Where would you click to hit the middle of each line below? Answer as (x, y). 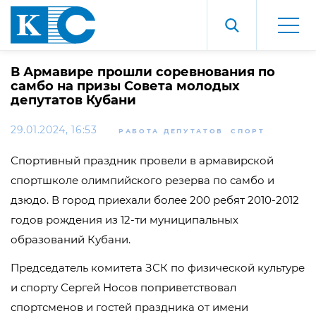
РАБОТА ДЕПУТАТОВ (171, 131)
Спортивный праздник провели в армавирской (142, 160)
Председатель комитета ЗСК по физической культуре (158, 268)
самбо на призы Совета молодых (125, 86)
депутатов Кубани (73, 100)
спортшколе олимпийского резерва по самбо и (142, 180)
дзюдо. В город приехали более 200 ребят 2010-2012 (155, 200)
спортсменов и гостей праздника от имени (129, 307)
